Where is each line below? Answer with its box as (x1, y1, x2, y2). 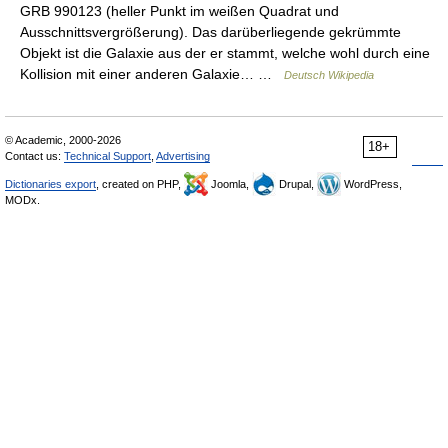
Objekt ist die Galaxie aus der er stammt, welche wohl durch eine (20, 45, 430, 61)
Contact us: (5, 150, 64, 162)
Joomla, (208, 178, 252, 190)
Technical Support (64, 150, 151, 162)
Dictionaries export (5, 178, 96, 190)
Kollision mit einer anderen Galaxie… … (20, 66, 284, 82)
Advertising (156, 150, 210, 162)
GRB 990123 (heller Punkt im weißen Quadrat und (20, 3, 339, 19)
